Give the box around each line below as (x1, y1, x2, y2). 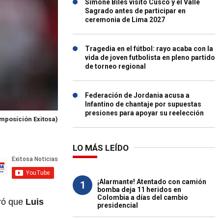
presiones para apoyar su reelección (85, 109, 204, 117)
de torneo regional (85, 62, 146, 70)
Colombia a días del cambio (97, 193, 188, 201)
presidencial (97, 201, 138, 209)
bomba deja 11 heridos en (97, 186, 181, 193)
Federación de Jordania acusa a (85, 91, 190, 99)
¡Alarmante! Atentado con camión (97, 178, 206, 186)
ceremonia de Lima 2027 (85, 16, 165, 24)
